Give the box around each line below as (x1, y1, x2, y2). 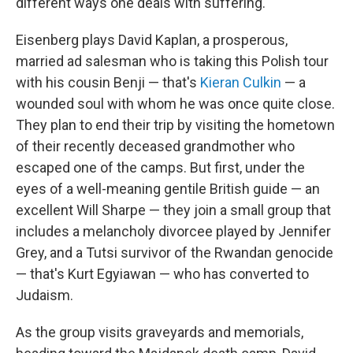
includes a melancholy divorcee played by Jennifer (16, 223, 331, 240)
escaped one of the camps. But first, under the (16, 159, 305, 176)
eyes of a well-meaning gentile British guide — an (16, 180, 320, 197)
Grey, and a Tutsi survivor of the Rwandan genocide (16, 244, 333, 261)
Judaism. (16, 287, 73, 303)
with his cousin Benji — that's (16, 74, 200, 91)
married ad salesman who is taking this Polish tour (16, 53, 329, 69)
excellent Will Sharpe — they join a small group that (16, 202, 331, 218)
